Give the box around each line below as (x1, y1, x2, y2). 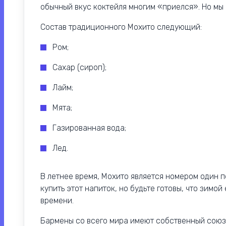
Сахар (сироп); (52, 63, 106, 73)
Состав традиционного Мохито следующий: (40, 22, 202, 32)
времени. (40, 196, 74, 206)
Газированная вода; (52, 123, 126, 133)
